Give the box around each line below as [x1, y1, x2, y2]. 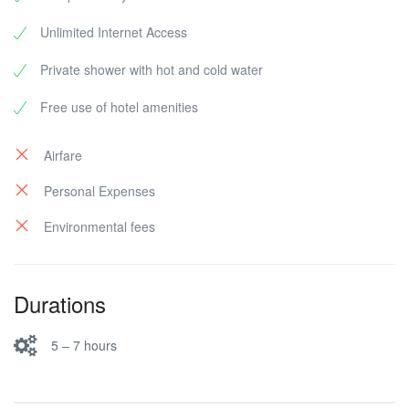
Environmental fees [44, 217, 155, 236]
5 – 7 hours [51, 335, 117, 354]
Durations [14, 288, 106, 320]
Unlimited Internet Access [40, 23, 187, 41]
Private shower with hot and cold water [40, 60, 263, 79]
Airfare [44, 146, 82, 164]
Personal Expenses [44, 182, 155, 200]
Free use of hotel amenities [40, 98, 198, 116]
